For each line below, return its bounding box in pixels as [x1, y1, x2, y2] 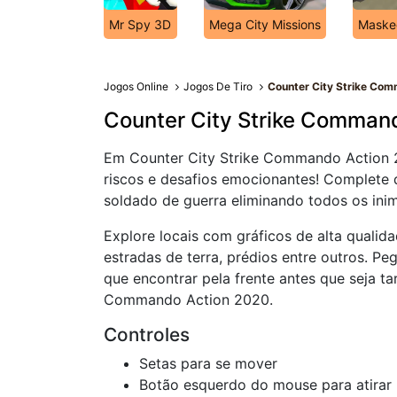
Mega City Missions [209, 17, 321, 32]
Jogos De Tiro [183, 80, 253, 93]
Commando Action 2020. [104, 291, 273, 308]
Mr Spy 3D [109, 17, 171, 32]
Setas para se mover [139, 354, 277, 372]
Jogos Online [104, 80, 168, 93]
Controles [104, 323, 190, 346]
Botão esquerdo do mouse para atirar [139, 376, 392, 393]
